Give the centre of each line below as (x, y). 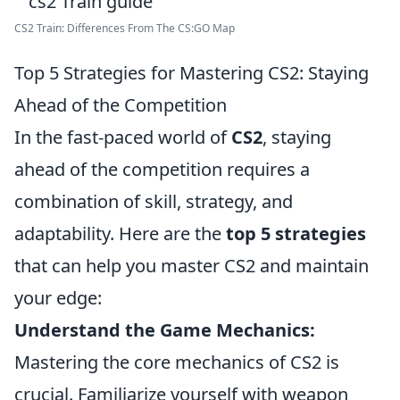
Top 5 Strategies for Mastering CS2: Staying (192, 73)
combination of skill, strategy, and (154, 201)
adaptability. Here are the (120, 233)
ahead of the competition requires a (162, 169)
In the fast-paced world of (123, 137)
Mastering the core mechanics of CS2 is (177, 362)
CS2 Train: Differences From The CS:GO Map (125, 28)
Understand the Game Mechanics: (165, 330)
